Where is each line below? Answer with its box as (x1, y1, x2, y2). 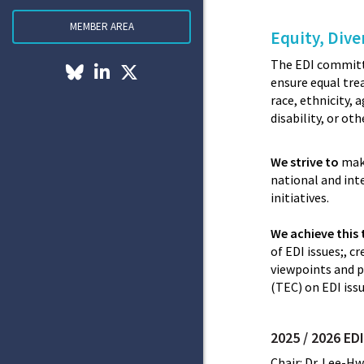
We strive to (271, 154, 340, 171)
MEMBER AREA (69, 19, 134, 33)
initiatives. (271, 189, 332, 206)
